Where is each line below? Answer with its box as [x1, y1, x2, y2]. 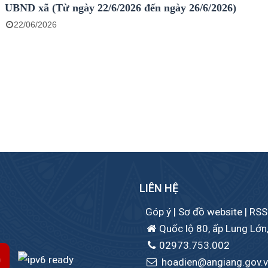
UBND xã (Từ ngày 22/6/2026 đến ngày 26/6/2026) [5, 2, 237, 14]
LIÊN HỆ [139, 182, 178, 195]
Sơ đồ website [178, 206, 245, 218]
